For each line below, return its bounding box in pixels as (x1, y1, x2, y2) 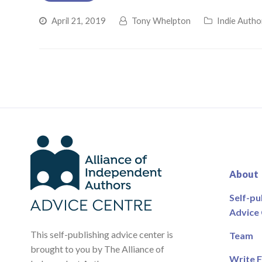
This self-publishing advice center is (30, 228, 174, 240)
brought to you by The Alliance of (30, 243, 165, 254)
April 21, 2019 (51, 15, 106, 26)
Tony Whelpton (132, 15, 191, 26)
